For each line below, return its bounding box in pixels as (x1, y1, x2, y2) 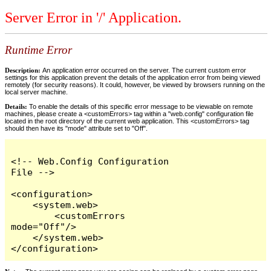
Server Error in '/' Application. (5, 10, 181, 26)
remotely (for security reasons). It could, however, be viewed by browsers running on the (5, 80, 265, 88)
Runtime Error (5, 44, 72, 57)
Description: (5, 66, 42, 74)
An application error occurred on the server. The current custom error (42, 66, 246, 74)
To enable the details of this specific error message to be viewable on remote (27, 102, 253, 110)
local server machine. (5, 88, 68, 96)
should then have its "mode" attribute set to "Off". (5, 124, 148, 132)
